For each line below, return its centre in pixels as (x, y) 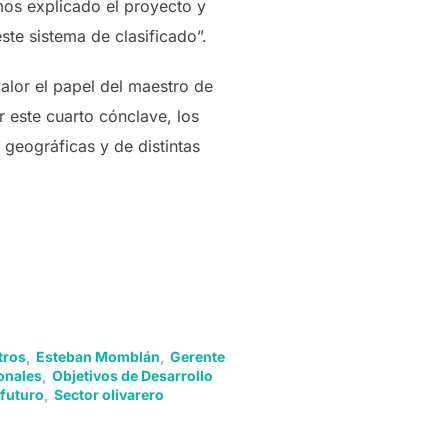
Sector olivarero (108, 394)
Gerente (197, 356)
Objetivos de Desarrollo (132, 375)
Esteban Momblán (97, 356)
